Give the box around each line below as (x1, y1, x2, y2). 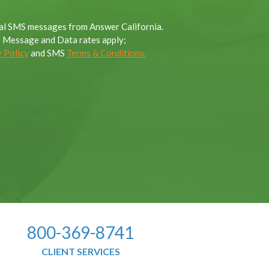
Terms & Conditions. (66, 47, 146, 59)
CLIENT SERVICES (41, 246, 120, 258)
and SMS (28, 47, 67, 59)
